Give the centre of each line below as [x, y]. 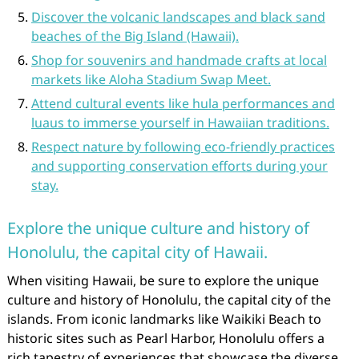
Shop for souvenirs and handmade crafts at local [179, 60]
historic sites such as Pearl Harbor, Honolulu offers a [165, 338]
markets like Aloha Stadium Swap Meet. [151, 79]
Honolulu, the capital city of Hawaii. [137, 252]
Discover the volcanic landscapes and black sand [178, 17]
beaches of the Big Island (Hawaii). [135, 36]
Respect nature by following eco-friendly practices [183, 147]
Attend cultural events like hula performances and [183, 103]
